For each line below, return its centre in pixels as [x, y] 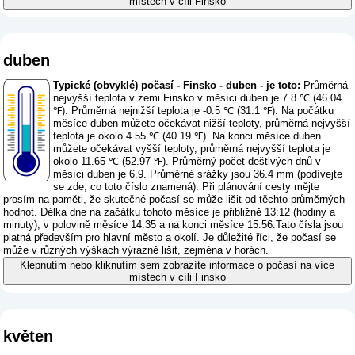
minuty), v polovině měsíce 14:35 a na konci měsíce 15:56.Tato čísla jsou [174, 225]
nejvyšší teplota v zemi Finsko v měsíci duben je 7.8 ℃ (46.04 [198, 98]
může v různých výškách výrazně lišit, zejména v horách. [136, 250]
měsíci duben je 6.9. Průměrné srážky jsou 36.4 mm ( [177, 174]
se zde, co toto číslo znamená [123, 187]
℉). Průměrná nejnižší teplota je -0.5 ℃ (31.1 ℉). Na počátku [194, 111]
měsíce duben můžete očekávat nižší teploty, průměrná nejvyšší [202, 124]
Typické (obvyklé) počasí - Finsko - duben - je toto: [177, 86]
